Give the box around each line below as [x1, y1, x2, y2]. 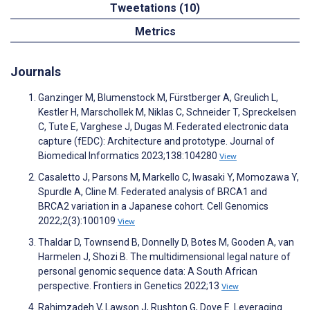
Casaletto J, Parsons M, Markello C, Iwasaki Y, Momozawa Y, [38, 172, 299, 183]
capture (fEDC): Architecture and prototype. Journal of [38, 136, 275, 147]
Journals [10, 64, 61, 80]
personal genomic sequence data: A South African [38, 266, 257, 277]
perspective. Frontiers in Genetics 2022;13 [38, 280, 221, 292]
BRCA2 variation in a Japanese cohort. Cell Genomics [38, 201, 268, 212]
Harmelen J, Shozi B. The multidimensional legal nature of [38, 251, 291, 263]
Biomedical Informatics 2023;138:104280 [38, 150, 219, 162]
